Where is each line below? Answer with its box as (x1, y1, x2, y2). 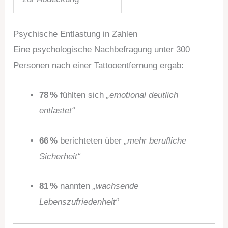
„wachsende (93, 181, 139, 191)
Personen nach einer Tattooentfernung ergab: (13, 61, 184, 71)
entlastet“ (39, 106, 75, 116)
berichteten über (58, 135, 125, 146)
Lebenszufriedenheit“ (39, 196, 119, 207)
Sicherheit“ (39, 151, 81, 161)
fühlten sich (58, 90, 107, 100)
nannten (58, 181, 93, 191)
